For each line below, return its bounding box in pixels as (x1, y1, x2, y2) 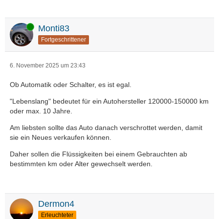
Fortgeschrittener (41, 36, 86, 43)
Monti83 (38, 23, 69, 33)
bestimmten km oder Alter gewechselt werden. (10, 160, 153, 168)
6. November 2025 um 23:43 (10, 62, 86, 69)
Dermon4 (38, 199, 74, 209)
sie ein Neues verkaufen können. (10, 133, 111, 141)
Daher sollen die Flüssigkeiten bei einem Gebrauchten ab (10, 150, 187, 158)
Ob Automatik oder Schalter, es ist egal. (10, 81, 131, 88)
